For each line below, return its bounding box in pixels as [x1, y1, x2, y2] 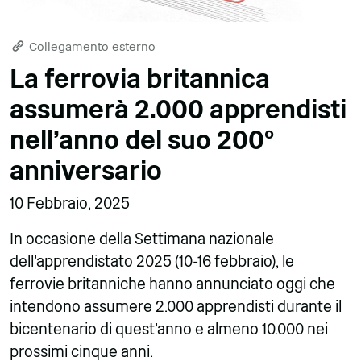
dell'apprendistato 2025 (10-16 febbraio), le [10, 251, 294, 271]
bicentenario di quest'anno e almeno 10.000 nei [10, 319, 328, 338]
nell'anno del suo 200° [10, 124, 274, 156]
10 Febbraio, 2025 [10, 193, 130, 213]
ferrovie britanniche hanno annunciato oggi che [10, 274, 335, 293]
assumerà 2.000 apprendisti [10, 93, 346, 125]
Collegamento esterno [26, 38, 156, 54]
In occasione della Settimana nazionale [10, 229, 274, 248]
